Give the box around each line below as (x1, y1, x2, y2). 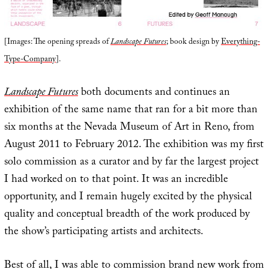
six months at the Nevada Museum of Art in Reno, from (4, 118, 255, 138)
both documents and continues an (77, 83, 230, 103)
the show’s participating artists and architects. (4, 223, 204, 242)
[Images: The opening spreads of (4, 35, 110, 49)
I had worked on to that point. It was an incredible (4, 171, 228, 190)
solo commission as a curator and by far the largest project (4, 153, 259, 172)
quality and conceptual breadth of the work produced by (4, 205, 250, 225)
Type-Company (4, 53, 56, 67)
